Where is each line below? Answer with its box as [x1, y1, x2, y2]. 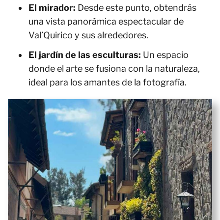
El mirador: [28, 2, 76, 13]
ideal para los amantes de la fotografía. [28, 77, 187, 87]
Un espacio [141, 50, 189, 60]
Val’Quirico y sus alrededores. [28, 30, 148, 40]
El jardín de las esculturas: [28, 50, 141, 60]
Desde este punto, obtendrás [76, 2, 196, 13]
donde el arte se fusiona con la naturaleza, [28, 63, 200, 74]
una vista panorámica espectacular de [28, 16, 184, 27]
